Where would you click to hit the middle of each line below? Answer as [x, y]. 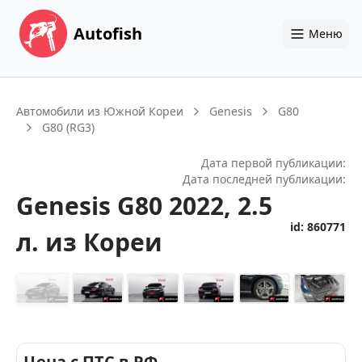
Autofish [108, 33]
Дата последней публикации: [264, 179]
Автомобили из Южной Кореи [100, 111]
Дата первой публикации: [274, 163]
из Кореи [104, 242]
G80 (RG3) [68, 127]
